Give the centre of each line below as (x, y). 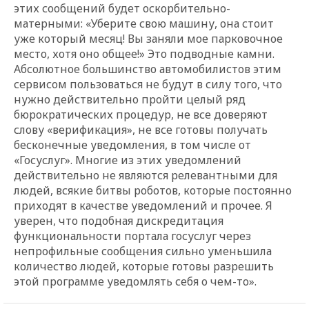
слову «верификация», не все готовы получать (141, 129)
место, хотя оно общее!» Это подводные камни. (144, 53)
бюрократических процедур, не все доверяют (141, 114)
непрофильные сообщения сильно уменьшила (143, 251)
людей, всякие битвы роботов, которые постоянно (153, 190)
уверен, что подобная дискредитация (119, 220)
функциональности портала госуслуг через (132, 236)
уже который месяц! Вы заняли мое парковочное (148, 38)
